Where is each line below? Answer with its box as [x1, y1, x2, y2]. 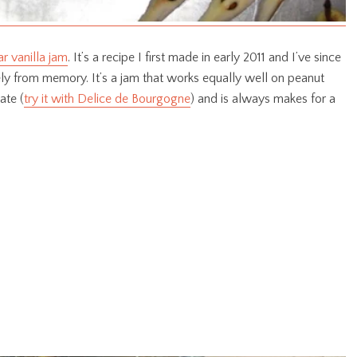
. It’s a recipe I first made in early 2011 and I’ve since [68, 50, 341, 65]
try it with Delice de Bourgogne [24, 92, 190, 107]
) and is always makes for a [190, 92, 335, 107]
